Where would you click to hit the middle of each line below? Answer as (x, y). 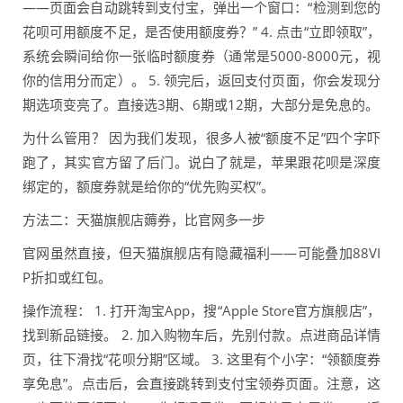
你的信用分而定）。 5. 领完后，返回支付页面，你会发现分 (201, 81)
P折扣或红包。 (67, 278)
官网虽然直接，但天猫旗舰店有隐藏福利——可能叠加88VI (201, 253)
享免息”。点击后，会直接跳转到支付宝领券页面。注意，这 (201, 384)
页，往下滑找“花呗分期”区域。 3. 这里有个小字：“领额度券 (201, 359)
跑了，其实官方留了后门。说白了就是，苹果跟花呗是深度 (201, 162)
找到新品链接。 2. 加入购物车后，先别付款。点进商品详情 (201, 335)
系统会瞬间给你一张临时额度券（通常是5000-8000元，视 (201, 56)
